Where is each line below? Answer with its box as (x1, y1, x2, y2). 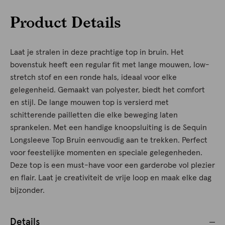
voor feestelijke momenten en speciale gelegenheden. (10, 149, 202, 157)
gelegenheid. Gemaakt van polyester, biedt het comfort (10, 86, 205, 94)
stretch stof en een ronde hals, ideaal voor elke (10, 73, 177, 82)
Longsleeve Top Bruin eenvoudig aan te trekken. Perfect (10, 136, 207, 145)
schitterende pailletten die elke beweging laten (10, 111, 178, 120)
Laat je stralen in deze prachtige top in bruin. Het (10, 48, 184, 57)
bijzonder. (10, 186, 45, 195)
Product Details (10, 13, 121, 31)
